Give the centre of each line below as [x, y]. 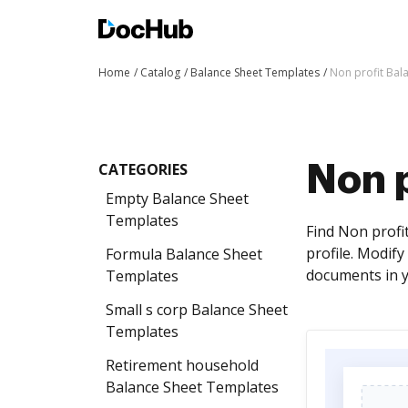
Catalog [160, 72]
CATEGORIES [143, 169]
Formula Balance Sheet [184, 254]
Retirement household [182, 365]
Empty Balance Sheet [177, 199]
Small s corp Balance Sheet [197, 310]
